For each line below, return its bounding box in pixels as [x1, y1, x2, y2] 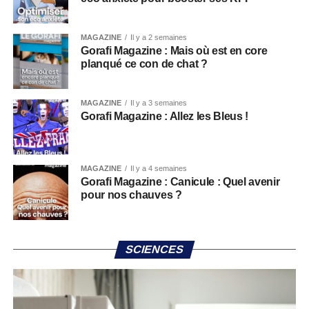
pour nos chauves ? [81, 189, 182, 201]
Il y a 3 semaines [130, 99, 188, 107]
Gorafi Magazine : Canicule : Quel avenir [81, 176, 280, 188]
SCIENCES [123, 243, 186, 255]
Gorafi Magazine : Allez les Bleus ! [81, 110, 249, 122]
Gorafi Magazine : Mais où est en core [81, 45, 268, 57]
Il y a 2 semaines [130, 33, 188, 41]
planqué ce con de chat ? [81, 58, 208, 70]
